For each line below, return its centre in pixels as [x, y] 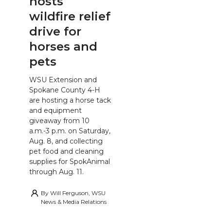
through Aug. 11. [56, 172]
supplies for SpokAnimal [70, 162]
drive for [55, 31]
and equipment [55, 111]
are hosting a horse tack [70, 100]
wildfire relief [70, 16]
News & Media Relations [74, 202]
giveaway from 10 [59, 121]
